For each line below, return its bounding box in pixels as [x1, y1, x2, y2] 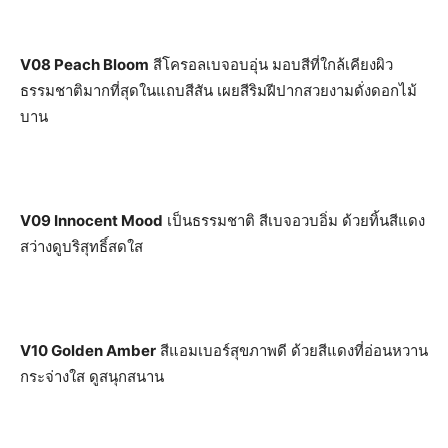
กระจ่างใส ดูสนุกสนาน [20, 366, 164, 386]
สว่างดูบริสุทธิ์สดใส [20, 236, 143, 256]
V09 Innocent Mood [20, 210, 163, 230]
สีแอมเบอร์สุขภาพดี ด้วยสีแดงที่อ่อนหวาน [156, 340, 428, 360]
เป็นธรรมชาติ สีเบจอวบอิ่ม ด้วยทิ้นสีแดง [163, 210, 425, 230]
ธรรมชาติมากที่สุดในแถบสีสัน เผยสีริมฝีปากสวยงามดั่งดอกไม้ [20, 80, 417, 100]
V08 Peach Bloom [20, 54, 149, 74]
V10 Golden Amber [20, 340, 156, 360]
